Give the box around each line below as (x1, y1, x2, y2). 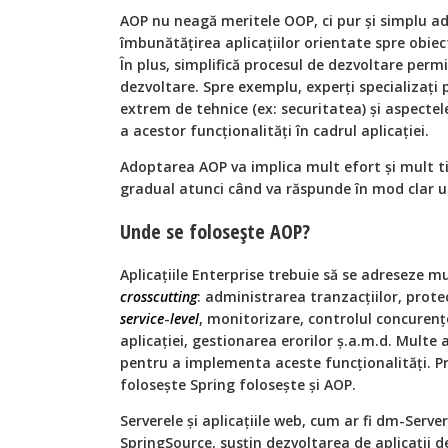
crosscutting (120, 287, 197, 307)
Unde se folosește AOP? (120, 218, 310, 246)
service (120, 309, 164, 329)
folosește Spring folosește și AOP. (120, 375, 356, 395)
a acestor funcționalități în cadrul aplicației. (120, 121, 429, 141)
